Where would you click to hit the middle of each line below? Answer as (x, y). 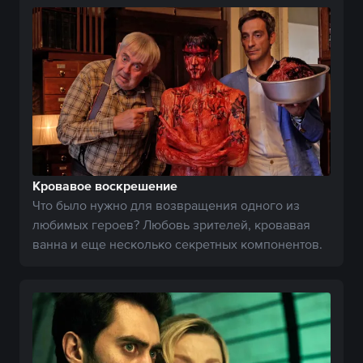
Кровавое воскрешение (105, 185)
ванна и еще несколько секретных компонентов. (177, 243)
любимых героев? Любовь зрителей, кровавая (171, 224)
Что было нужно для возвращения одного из (166, 205)
